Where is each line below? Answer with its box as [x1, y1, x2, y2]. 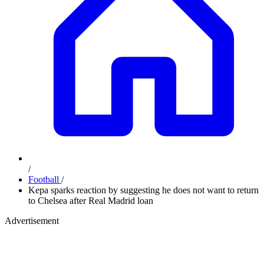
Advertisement [5, 216, 59, 226]
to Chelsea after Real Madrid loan [28, 196, 153, 206]
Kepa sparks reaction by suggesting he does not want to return [28, 185, 259, 195]
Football [28, 174, 61, 184]
